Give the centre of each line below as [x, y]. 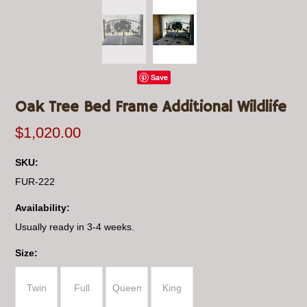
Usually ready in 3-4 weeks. [75, 227]
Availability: [43, 208]
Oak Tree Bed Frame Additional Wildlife [151, 108]
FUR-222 [35, 182]
